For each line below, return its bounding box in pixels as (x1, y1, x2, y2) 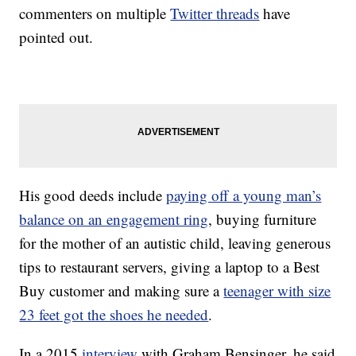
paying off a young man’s (166, 185, 322, 206)
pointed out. (19, 27, 94, 48)
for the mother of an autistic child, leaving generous (19, 233, 331, 253)
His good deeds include (19, 185, 167, 206)
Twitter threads (170, 3, 260, 24)
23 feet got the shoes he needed (19, 304, 209, 325)
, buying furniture (208, 209, 317, 230)
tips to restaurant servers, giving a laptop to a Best (19, 257, 320, 277)
